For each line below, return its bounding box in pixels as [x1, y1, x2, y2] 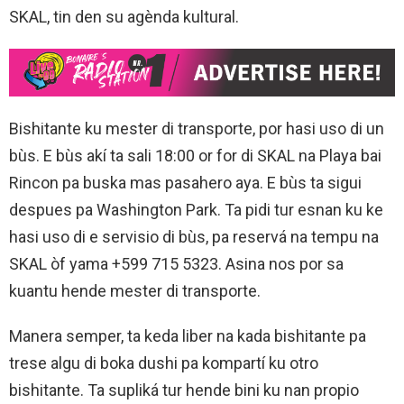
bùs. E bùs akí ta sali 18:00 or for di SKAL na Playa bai [9, 145, 381, 165]
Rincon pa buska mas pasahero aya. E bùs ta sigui [9, 172, 362, 192]
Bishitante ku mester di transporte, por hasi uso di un [9, 118, 384, 138]
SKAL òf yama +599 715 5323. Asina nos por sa [9, 253, 344, 273]
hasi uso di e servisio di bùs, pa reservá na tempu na [9, 226, 379, 246]
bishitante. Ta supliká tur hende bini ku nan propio [9, 380, 359, 399]
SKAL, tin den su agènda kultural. [9, 6, 239, 26]
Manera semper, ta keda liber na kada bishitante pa [9, 326, 366, 345]
